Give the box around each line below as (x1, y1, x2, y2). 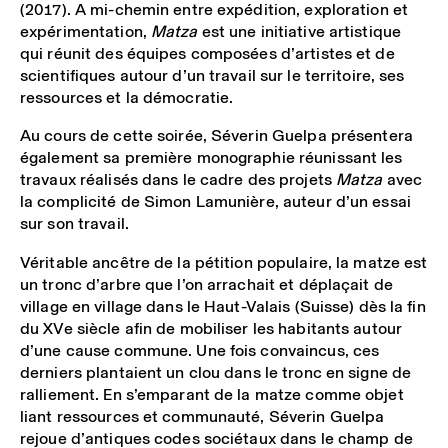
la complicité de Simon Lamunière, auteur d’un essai (20, 189, 411, 215)
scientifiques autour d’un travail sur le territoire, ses (20, 62, 405, 88)
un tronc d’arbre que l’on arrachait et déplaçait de (20, 271, 393, 297)
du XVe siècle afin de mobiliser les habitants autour (20, 315, 403, 341)
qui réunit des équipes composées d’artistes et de (20, 40, 395, 66)
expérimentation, (20, 18, 151, 44)
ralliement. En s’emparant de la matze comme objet (20, 381, 404, 407)
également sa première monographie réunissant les (20, 145, 403, 171)
